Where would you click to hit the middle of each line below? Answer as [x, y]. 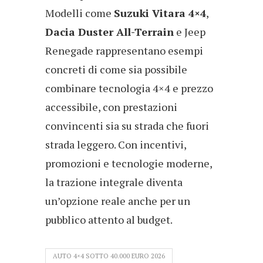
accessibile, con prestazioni [111, 107]
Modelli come [80, 13]
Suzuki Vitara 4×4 [160, 13]
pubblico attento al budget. [109, 219]
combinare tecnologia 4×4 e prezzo [129, 88]
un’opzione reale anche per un [118, 200]
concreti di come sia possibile [116, 69]
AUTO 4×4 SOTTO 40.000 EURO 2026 [109, 256]
